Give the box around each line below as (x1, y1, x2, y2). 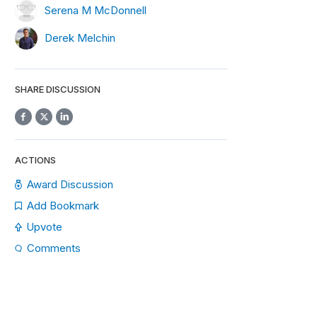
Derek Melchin (45, 30, 115, 45)
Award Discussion (27, 178, 114, 191)
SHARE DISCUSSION (15, 83, 100, 95)
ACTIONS (15, 154, 56, 166)
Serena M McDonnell (45, 3, 146, 17)
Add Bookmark (26, 199, 99, 212)
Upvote (26, 220, 62, 234)
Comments (27, 241, 81, 255)
